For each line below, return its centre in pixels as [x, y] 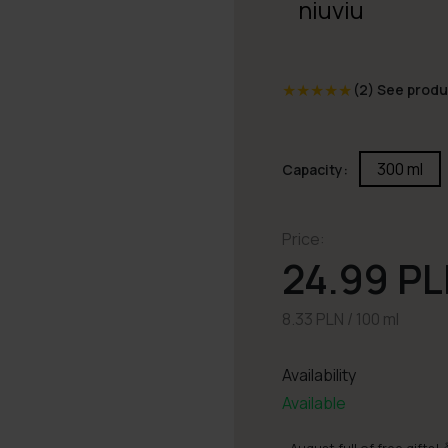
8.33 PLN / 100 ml [340, 319]
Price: [303, 239]
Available [313, 403]
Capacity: [314, 169]
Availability [318, 375]
